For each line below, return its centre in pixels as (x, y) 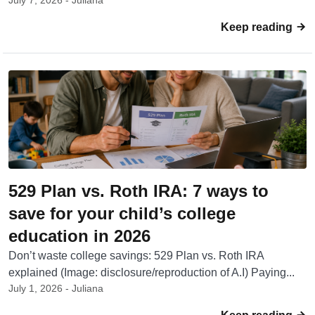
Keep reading (258, 27)
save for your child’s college (122, 213)
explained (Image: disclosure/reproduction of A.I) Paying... (152, 272)
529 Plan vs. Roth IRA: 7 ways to (139, 191)
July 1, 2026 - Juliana (56, 288)
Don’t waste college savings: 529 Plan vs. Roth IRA (136, 256)
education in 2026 (79, 236)
